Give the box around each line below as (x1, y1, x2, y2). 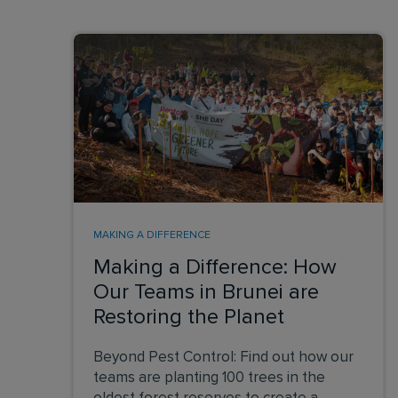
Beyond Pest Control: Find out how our (93, 349, 354, 365)
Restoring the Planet (93, 306, 284, 328)
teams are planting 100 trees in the (93, 370, 325, 386)
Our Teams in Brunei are (93, 281, 319, 303)
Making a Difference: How (93, 256, 337, 278)
